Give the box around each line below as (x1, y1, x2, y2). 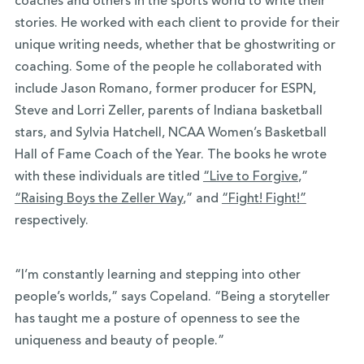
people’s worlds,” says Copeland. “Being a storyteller (14, 291, 330, 305)
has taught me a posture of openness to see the (14, 313, 300, 327)
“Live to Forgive (202, 171, 298, 184)
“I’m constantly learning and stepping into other (14, 269, 301, 283)
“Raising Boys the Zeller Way (14, 193, 183, 206)
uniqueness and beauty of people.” (14, 335, 224, 349)
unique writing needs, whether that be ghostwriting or (14, 39, 336, 53)
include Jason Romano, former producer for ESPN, (14, 83, 316, 97)
